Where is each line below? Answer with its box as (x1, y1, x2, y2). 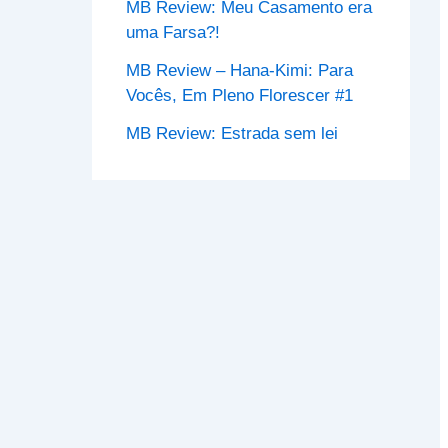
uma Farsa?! (126, 23, 220, 43)
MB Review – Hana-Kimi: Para (126, 61, 353, 81)
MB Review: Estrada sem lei (126, 123, 338, 143)
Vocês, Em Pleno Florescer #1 (126, 86, 353, 106)
